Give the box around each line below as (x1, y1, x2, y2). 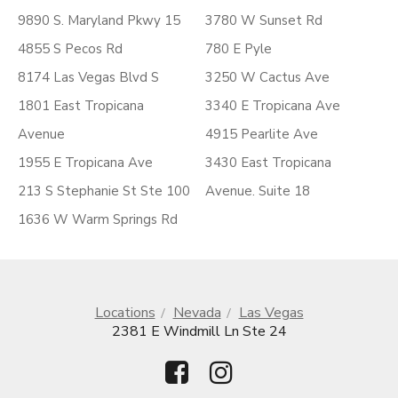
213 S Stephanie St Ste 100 (18, 182, 190, 200)
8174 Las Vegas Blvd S (18, 68, 159, 86)
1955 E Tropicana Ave (18, 154, 153, 171)
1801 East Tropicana (18, 97, 144, 115)
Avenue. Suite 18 (205, 182, 310, 200)
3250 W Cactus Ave (205, 68, 330, 86)
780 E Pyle (205, 40, 272, 58)
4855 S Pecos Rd (18, 40, 123, 58)
